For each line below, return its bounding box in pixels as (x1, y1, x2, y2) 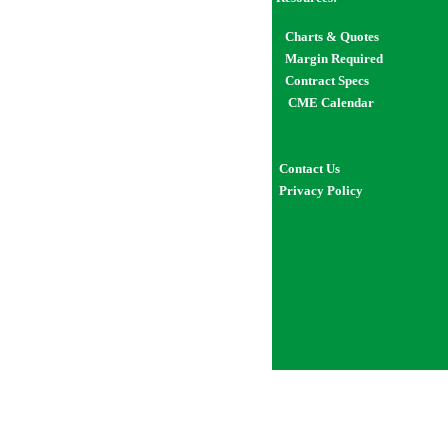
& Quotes (323, 29, 379, 44)
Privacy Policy (279, 183, 363, 198)
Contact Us (279, 161, 340, 176)
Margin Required (285, 51, 383, 66)
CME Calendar (288, 95, 374, 110)
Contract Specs (285, 73, 369, 88)
